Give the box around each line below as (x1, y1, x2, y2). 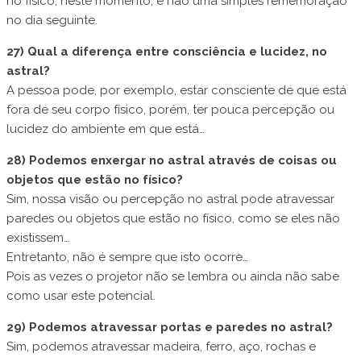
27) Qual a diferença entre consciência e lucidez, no (6, 44, 327, 60)
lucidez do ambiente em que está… (6, 122, 205, 137)
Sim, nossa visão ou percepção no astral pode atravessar (6, 192, 334, 207)
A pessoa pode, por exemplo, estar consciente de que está (6, 83, 346, 98)
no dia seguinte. (6, 13, 98, 28)
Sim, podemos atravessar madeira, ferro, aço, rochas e (6, 339, 316, 355)
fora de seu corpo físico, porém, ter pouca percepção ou (6, 102, 334, 118)
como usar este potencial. (6, 288, 156, 304)
